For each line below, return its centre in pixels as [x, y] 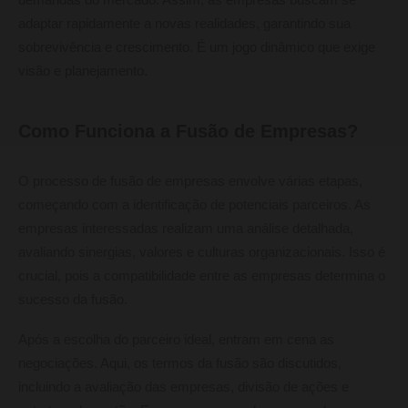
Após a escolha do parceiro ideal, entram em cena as [176, 339]
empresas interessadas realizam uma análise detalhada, [186, 228]
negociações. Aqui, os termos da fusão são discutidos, [180, 363]
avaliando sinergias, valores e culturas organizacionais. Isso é [202, 252]
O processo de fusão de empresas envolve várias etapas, [190, 181]
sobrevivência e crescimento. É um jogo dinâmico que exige [197, 47]
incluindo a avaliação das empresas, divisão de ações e [184, 387]
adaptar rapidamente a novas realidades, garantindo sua [184, 23]
